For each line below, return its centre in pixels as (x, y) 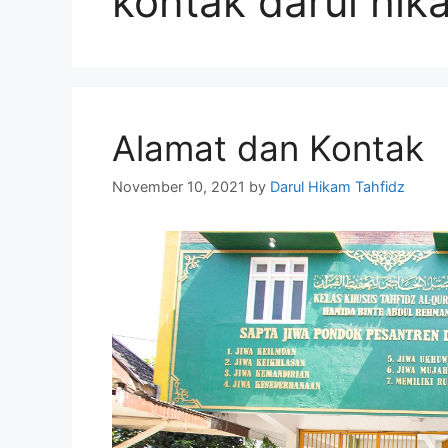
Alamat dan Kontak (268, 148)
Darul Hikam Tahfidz (337, 187)
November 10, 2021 (178, 187)
